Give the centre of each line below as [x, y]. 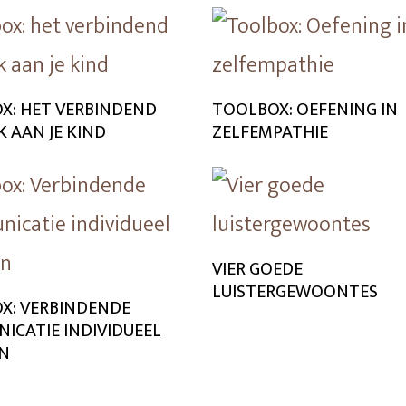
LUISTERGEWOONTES [295, 292]
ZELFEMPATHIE [270, 132]
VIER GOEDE [257, 269]
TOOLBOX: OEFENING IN [305, 110]
